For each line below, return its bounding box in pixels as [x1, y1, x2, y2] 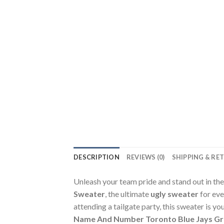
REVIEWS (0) [126, 152, 165, 161]
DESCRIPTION [73, 152, 119, 161]
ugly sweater [150, 188, 198, 198]
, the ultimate [105, 188, 150, 198]
